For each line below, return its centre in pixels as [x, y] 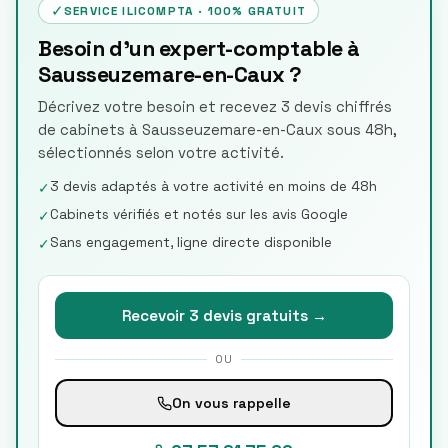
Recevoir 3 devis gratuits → [224, 315]
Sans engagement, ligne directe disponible [191, 242]
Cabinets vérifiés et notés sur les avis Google [199, 214]
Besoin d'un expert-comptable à [199, 48]
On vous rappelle [231, 402]
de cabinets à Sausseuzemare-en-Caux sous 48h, [217, 130]
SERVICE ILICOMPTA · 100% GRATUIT [185, 10]
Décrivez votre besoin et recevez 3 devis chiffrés [215, 107]
